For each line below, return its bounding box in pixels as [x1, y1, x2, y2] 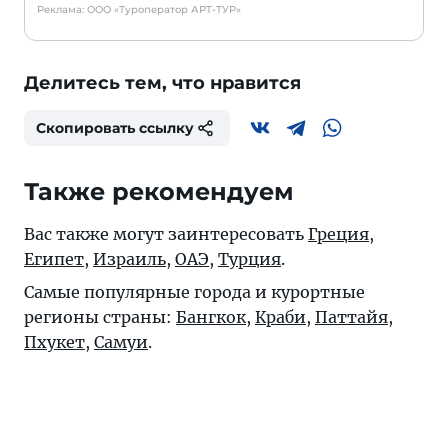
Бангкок [176, 307, 246, 328]
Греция [308, 224, 369, 245]
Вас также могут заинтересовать [24, 224, 308, 245]
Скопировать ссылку [36, 119, 194, 138]
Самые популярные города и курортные [24, 282, 365, 303]
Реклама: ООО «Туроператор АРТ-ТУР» [37, 3, 241, 17]
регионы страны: [24, 307, 176, 328]
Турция [218, 249, 281, 270]
